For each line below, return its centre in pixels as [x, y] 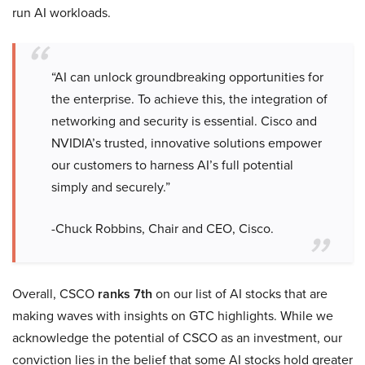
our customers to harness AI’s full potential [172, 165]
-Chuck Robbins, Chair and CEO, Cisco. [163, 229]
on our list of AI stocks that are [240, 294]
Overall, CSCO [55, 294]
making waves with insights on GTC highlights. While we [173, 316]
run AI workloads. [62, 13]
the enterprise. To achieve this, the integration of [189, 99]
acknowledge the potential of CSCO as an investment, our [177, 338]
